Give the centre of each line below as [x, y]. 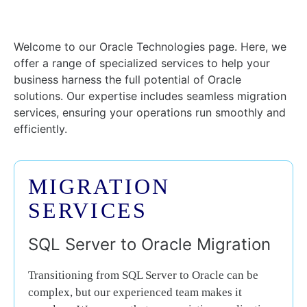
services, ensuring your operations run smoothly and [150, 112]
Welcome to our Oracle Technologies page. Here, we [150, 47]
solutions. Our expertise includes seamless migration [150, 96]
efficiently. [40, 129]
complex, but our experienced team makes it [135, 293]
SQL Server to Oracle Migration [149, 245]
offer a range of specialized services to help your [142, 63]
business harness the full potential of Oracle [127, 79]
